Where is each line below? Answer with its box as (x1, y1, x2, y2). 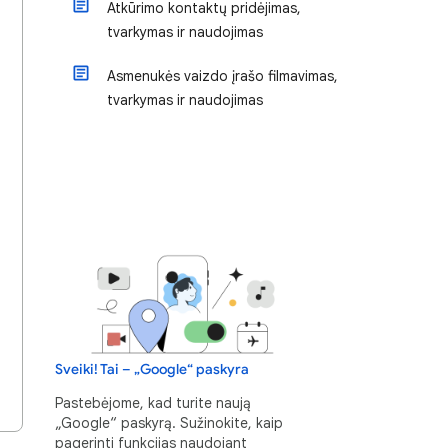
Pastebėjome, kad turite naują (55, 393, 251, 412)
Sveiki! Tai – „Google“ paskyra (55, 360, 249, 378)
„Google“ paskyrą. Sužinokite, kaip (55, 413, 283, 432)
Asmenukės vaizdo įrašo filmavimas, (107, 67, 338, 85)
